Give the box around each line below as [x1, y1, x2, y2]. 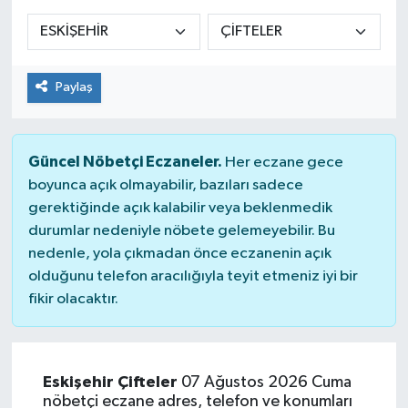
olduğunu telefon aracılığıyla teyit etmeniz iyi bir [27, 268, 358, 284]
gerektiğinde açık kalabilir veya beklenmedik [27, 199, 332, 216]
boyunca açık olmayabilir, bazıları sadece [27, 177, 303, 193]
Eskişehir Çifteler [42, 373, 178, 391]
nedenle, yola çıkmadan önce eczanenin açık [27, 245, 331, 261]
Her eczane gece [221, 154, 343, 170]
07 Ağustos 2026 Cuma [177, 373, 352, 391]
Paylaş [55, 80, 93, 95]
